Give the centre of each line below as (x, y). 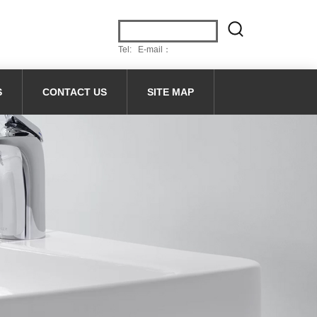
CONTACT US (75, 92)
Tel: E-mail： (145, 50)
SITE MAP (171, 92)
